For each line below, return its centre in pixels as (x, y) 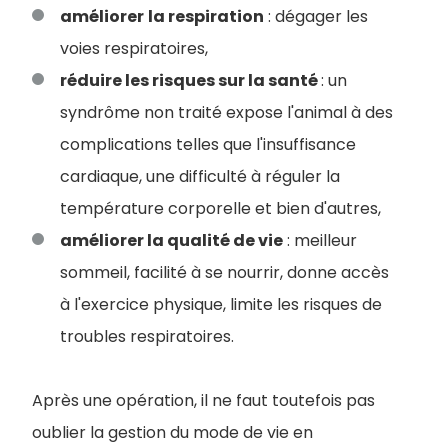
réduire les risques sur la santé (190, 81)
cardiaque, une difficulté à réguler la (200, 177)
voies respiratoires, (134, 49)
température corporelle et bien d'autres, (220, 209)
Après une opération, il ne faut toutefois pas (203, 401)
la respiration (206, 17)
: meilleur (320, 241)
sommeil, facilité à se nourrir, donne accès (224, 273)
